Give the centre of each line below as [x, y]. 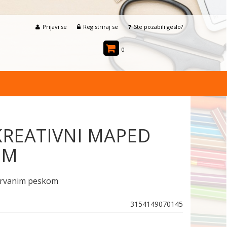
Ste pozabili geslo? [158, 27]
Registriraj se [101, 27]
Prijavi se [55, 27]
